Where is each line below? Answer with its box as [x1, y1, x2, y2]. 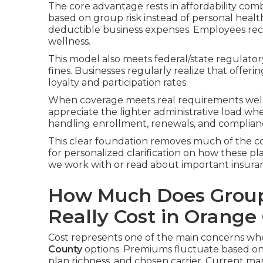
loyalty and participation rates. [48, 77, 188, 88]
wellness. [48, 36, 90, 47]
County [48, 244, 82, 255]
